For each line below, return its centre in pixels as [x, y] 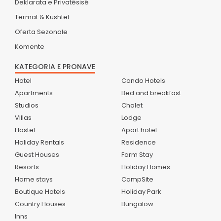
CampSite [137, 180]
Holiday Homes [146, 167]
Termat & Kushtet [42, 17]
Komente [30, 47]
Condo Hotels [143, 81]
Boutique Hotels [40, 192]
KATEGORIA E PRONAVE [55, 67]
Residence [139, 143]
